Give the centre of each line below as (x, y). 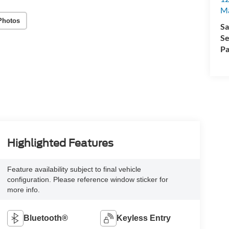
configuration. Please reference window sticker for (87, 179)
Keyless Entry (144, 218)
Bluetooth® (45, 218)
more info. (23, 189)
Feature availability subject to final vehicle (74, 169)
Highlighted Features (60, 143)
